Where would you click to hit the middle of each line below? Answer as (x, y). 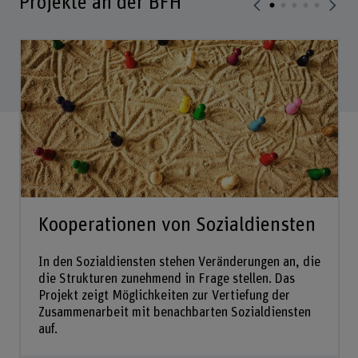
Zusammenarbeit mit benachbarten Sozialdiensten (174, 313)
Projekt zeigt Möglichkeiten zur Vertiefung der (164, 296)
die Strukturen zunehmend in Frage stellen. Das (166, 279)
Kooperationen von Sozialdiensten (177, 225)
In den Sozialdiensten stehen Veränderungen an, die (179, 263)
